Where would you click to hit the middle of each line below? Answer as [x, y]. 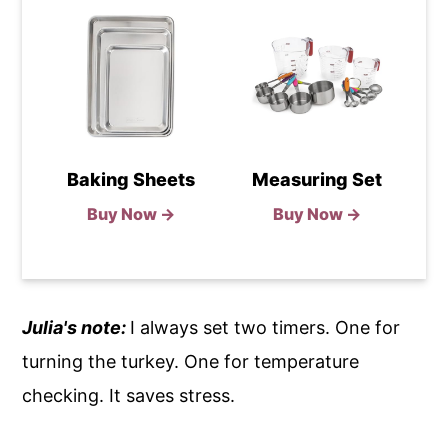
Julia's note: [76, 327]
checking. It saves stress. [129, 395]
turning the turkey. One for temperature [191, 361]
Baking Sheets [131, 179]
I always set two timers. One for [265, 327]
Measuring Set [316, 179]
